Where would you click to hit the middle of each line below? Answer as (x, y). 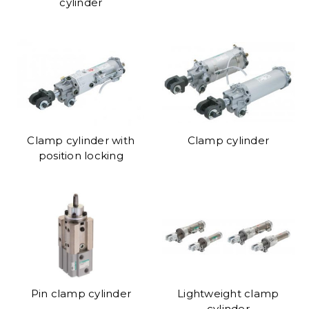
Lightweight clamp (228, 293)
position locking (81, 155)
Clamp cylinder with (81, 140)
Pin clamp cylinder (81, 293)
